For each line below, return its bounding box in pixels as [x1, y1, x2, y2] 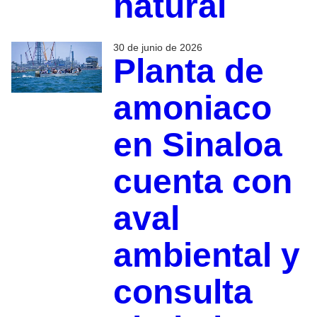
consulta [113, 272, 253, 311]
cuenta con [113, 162, 292, 200]
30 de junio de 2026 [113, 41, 202, 53]
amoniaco [113, 88, 272, 127]
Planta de [113, 52, 264, 90]
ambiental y [113, 236, 300, 274]
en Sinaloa [113, 125, 282, 163]
